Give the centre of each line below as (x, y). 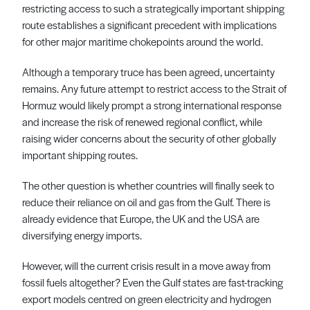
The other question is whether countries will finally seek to (148, 185)
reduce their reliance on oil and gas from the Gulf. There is (146, 202)
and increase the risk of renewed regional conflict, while (142, 122)
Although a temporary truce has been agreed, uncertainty (148, 72)
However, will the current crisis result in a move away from (146, 266)
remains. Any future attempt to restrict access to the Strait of (154, 89)
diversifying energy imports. (82, 235)
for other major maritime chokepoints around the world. (143, 42)
